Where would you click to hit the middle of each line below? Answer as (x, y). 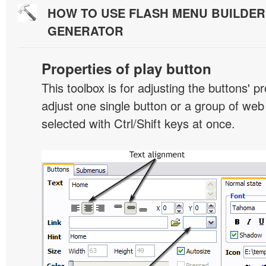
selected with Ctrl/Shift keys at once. (138, 123)
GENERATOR (85, 31)
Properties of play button (126, 68)
